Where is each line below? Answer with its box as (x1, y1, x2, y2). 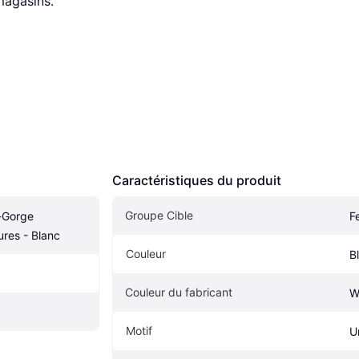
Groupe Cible (125, 208, 193, 223)
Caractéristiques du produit (112, 172, 281, 189)
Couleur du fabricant (125, 285, 232, 300)
